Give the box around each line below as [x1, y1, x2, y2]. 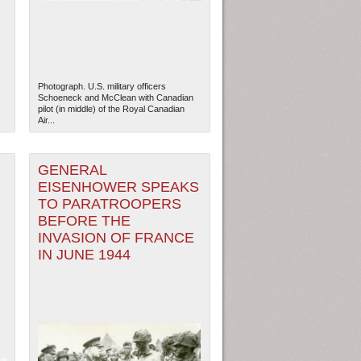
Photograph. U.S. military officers [38, 81, 167, 92]
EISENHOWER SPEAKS [38, 179, 200, 196]
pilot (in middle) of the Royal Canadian [38, 104, 185, 114]
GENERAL [38, 162, 108, 179]
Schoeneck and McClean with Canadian [38, 93, 194, 103]
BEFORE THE [38, 213, 131, 230]
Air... [38, 115, 56, 126]
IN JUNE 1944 [38, 247, 131, 263]
